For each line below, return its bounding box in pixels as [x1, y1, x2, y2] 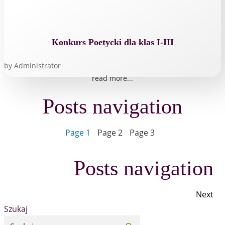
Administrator [14, 60, 61, 70]
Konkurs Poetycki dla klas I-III [51, 37, 174, 47]
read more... [92, 73, 133, 83]
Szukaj [4, 203, 28, 215]
